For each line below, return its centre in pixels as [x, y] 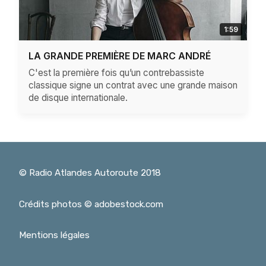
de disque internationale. [78, 97]
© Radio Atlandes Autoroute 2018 [90, 172]
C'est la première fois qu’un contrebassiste [116, 72]
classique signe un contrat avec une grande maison [133, 85]
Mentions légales [54, 235]
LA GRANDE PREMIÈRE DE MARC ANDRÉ [120, 56]
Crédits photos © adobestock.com [91, 204]
